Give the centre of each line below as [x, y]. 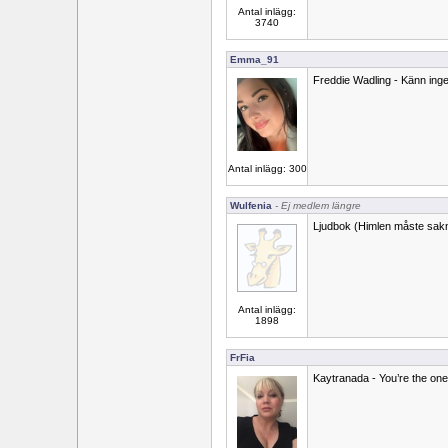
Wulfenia [251, 205]
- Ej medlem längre [316, 205]
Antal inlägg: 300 [267, 169]
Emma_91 [254, 59]
